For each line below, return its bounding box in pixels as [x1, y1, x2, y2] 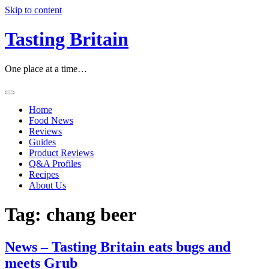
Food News [29, 115, 73, 125]
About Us [29, 180, 66, 190]
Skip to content [5, 5, 62, 15]
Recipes [29, 169, 59, 180]
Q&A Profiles [29, 158, 81, 169]
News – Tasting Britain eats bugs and [5, 238, 231, 255]
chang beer [46, 204, 136, 226]
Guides [29, 136, 56, 147]
